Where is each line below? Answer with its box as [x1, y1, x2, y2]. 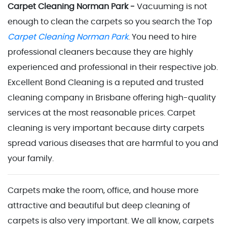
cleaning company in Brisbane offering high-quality [8, 93, 216, 102]
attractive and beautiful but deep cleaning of [8, 201, 190, 210]
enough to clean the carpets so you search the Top [8, 17, 212, 26]
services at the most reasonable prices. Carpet [8, 108, 196, 117]
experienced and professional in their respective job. [8, 63, 218, 71]
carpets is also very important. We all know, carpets [8, 216, 214, 225]
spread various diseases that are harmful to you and [8, 139, 218, 147]
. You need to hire [128, 32, 197, 41]
